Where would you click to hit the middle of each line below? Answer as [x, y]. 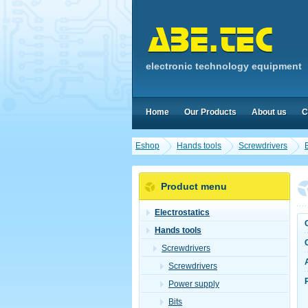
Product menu [194, 186]
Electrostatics [182, 212]
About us [269, 112]
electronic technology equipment [224, 66]
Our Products [210, 112]
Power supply [194, 284]
